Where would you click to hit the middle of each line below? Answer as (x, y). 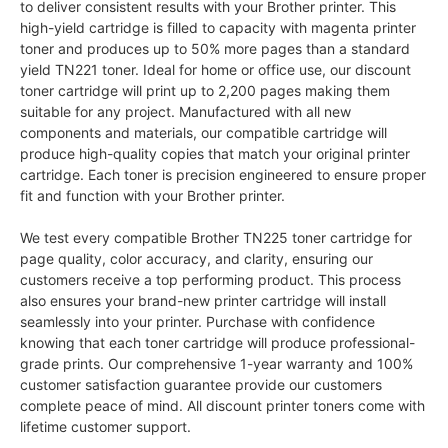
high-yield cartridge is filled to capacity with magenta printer (217, 28)
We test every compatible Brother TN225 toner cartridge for (215, 238)
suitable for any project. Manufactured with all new (185, 112)
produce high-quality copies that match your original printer (214, 154)
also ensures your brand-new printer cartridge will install (202, 301)
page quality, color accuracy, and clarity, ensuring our (196, 259)
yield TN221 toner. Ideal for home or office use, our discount (215, 70)
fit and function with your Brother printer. (152, 196)
